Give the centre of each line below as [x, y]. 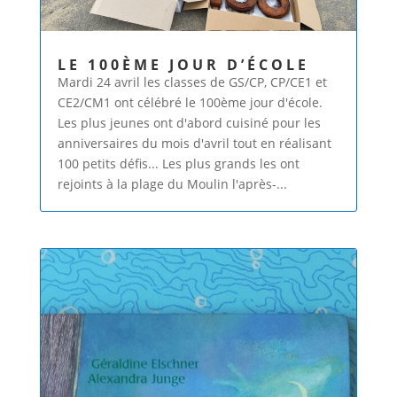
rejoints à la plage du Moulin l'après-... [172, 184]
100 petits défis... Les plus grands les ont [178, 164]
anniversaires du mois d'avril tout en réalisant [194, 144]
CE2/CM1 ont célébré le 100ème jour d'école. [190, 103]
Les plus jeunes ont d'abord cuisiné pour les [189, 123]
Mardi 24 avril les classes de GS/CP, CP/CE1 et [192, 82]
